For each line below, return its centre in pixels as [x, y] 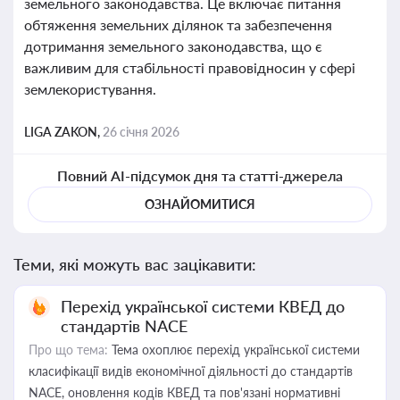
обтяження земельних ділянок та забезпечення [178, 25]
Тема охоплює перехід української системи [234, 350]
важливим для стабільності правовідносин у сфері [190, 67]
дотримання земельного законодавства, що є [173, 46]
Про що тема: [68, 350]
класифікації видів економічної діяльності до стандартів [191, 371]
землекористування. [90, 89]
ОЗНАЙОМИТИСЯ [200, 204]
